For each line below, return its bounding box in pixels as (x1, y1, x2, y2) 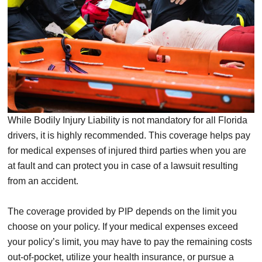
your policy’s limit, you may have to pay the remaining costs (8, 237, 252, 247)
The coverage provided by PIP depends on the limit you (8, 206, 237, 217)
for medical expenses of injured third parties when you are (8, 146, 246, 156)
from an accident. (8, 176, 78, 187)
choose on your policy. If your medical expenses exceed (8, 222, 238, 232)
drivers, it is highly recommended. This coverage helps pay (8, 130, 250, 141)
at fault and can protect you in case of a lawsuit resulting (8, 161, 238, 171)
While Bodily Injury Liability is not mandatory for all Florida (8, 115, 247, 126)
